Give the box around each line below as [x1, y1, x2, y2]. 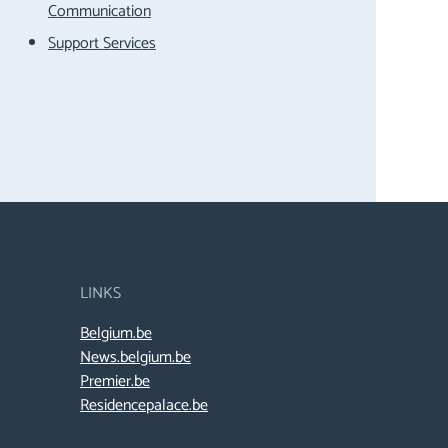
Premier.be [80, 368, 150, 396]
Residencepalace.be [80, 392, 208, 420]
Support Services [47, 30, 156, 57]
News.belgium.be [80, 344, 191, 372]
